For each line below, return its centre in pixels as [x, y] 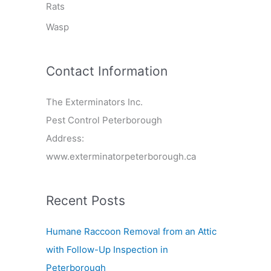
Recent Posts [86, 200]
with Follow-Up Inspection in [107, 249]
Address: [65, 138]
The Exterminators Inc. [94, 102]
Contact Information [107, 71]
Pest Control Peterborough [104, 120]
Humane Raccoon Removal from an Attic [131, 231]
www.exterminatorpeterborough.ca [121, 156]
